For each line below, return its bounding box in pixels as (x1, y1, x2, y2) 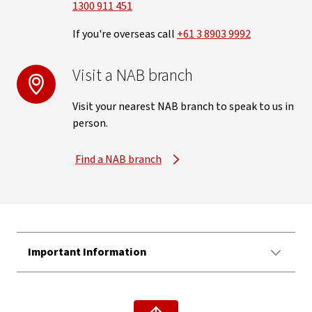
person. (72, 116, 108, 131)
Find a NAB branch (75, 152, 162, 167)
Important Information (28, 244, 146, 260)
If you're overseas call (72, 26, 177, 42)
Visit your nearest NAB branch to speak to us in (72, 99, 294, 114)
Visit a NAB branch (72, 63, 193, 88)
